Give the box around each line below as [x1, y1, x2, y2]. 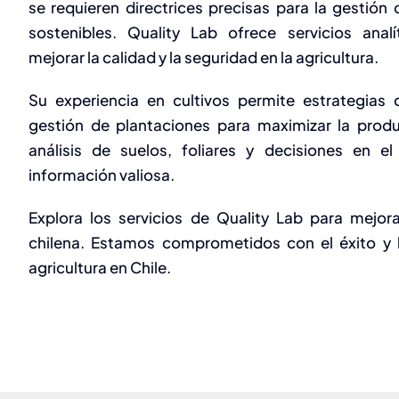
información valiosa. [28, 165, 175, 184]
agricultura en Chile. [28, 257, 171, 277]
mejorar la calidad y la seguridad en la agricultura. [28, 47, 379, 67]
